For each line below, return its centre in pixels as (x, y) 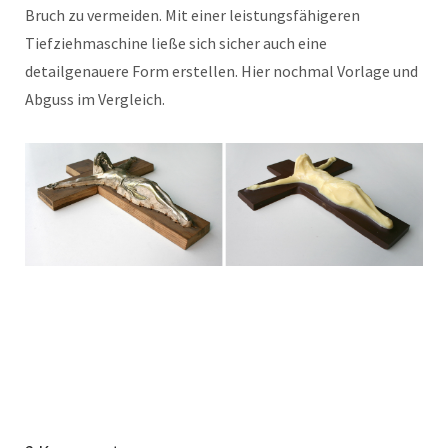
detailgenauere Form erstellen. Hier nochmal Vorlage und (221, 70)
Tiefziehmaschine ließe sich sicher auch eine (176, 42)
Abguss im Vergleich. (95, 98)
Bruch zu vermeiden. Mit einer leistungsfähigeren (192, 14)
